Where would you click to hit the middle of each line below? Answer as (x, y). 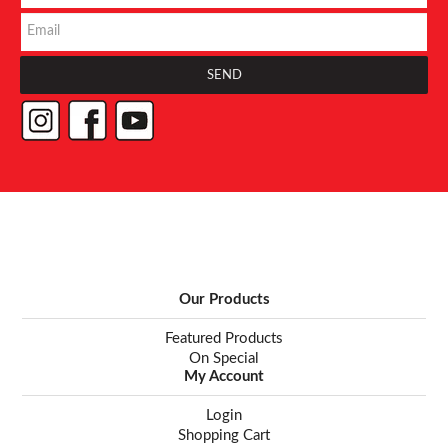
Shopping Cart (224, 435)
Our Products (224, 299)
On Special (224, 358)
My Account (224, 376)
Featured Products (224, 338)
